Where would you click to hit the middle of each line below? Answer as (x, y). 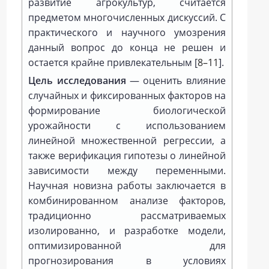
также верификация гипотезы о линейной (127, 156)
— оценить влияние (176, 80)
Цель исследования (77, 80)
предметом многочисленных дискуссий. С (127, 17)
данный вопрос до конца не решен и (127, 47)
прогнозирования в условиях (127, 261)
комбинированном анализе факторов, (127, 201)
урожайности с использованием (127, 125)
